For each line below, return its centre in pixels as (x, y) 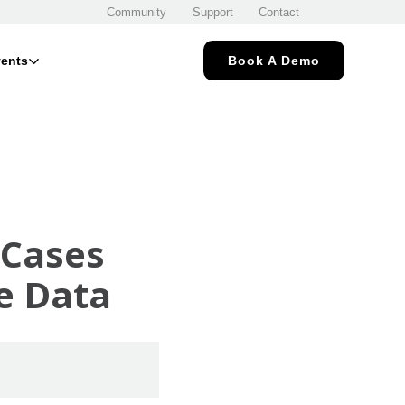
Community (137, 12)
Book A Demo (273, 60)
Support (212, 12)
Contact (279, 12)
